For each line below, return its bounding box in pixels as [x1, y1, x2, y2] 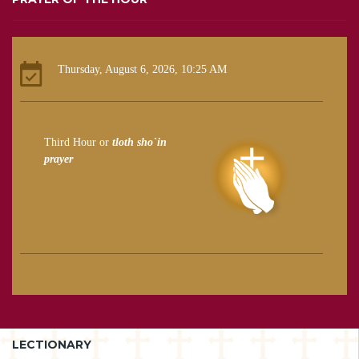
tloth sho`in [112, 136, 167, 149]
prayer [44, 153, 73, 166]
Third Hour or [44, 136, 112, 149]
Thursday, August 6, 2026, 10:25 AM [57, 63, 227, 76]
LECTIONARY [12, 337, 91, 353]
